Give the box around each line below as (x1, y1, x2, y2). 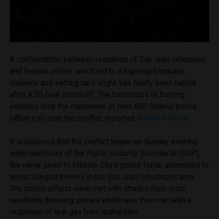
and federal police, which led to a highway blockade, (10, 66, 186, 76)
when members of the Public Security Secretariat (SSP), (10, 149, 200, 158)
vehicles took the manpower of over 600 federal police (10, 102, 197, 111)
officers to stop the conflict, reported (10, 113, 136, 123)
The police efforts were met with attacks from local (10, 184, 185, 194)
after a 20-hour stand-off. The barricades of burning (10, 90, 185, 100)
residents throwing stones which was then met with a (10, 196, 191, 205)
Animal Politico (136, 113, 188, 123)
